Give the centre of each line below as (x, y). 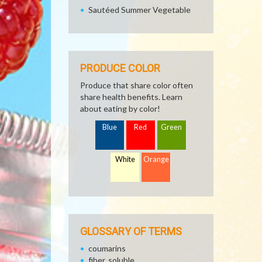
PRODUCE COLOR (120, 68)
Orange (156, 159)
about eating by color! (120, 108)
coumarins (107, 248)
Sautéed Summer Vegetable (139, 10)
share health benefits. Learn (131, 97)
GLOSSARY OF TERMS (131, 231)
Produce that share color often (137, 85)
